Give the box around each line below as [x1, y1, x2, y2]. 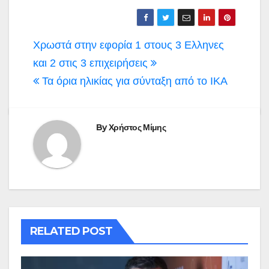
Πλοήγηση [32, 34, 122, 58]
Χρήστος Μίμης [108, 121, 166, 133]
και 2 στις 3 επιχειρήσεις [33, 56, 151, 69]
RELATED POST [30, 224, 113, 238]
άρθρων [32, 55, 100, 79]
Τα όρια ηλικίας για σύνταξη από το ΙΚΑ [39, 74, 228, 87]
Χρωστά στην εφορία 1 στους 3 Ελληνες [33, 38, 224, 51]
